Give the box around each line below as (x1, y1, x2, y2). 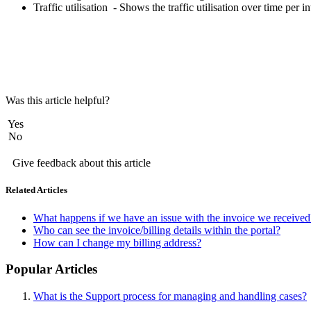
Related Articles (6, 185, 67, 196)
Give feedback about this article (12, 157, 151, 169)
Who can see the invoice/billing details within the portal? (33, 224, 280, 236)
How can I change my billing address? (33, 236, 201, 249)
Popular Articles (6, 262, 97, 277)
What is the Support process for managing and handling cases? (33, 290, 307, 303)
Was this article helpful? (6, 94, 110, 107)
